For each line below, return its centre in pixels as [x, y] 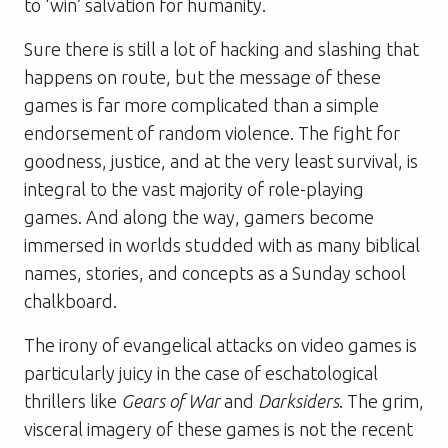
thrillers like [72, 400]
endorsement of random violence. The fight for [212, 132]
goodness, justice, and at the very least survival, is [221, 160]
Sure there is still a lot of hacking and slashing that [221, 48]
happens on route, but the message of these [202, 76]
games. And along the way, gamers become [199, 216]
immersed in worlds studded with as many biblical [222, 244]
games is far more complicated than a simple [201, 104]
